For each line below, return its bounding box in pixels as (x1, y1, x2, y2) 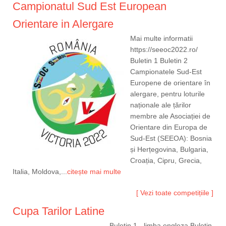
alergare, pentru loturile (130, 90, 205, 98)
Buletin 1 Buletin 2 (130, 56, 188, 65)
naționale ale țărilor (130, 101, 191, 109)
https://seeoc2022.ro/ (130, 45, 198, 54)
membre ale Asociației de (130, 112, 210, 121)
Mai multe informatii (130, 34, 193, 43)
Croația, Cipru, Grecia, (130, 156, 202, 165)
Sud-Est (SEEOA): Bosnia (130, 134, 212, 143)
